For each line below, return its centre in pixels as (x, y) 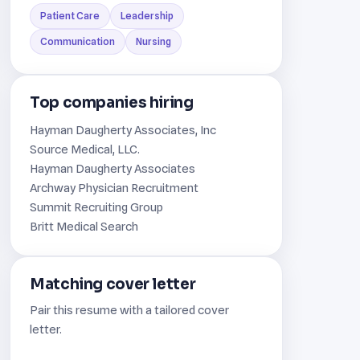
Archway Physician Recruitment (114, 187)
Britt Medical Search (84, 226)
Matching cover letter (113, 284)
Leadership (147, 15)
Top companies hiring (112, 102)
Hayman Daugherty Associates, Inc (123, 129)
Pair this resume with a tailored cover (129, 309)
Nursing (153, 41)
